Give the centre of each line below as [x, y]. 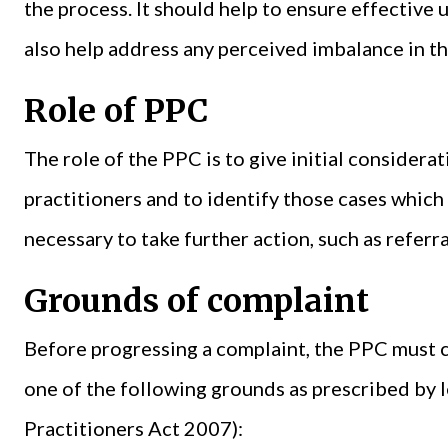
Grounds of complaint [200, 300]
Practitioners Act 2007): [135, 427]
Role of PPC [120, 110]
